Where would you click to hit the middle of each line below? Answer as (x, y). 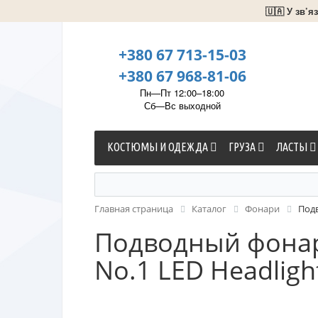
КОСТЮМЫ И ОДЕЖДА (159, 147)
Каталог (209, 209)
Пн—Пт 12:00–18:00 (182, 93)
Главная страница (134, 209)
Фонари (262, 209)
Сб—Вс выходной (182, 105)
